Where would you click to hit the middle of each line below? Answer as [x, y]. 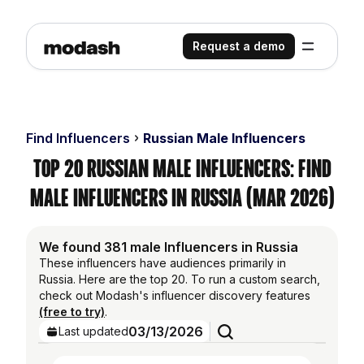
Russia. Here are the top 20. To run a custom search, [180, 279]
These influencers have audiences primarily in [162, 263]
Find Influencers [78, 138]
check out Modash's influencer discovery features [175, 295]
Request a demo [239, 46]
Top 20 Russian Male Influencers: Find [182, 169]
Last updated [93, 331]
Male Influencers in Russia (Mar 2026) [182, 198]
